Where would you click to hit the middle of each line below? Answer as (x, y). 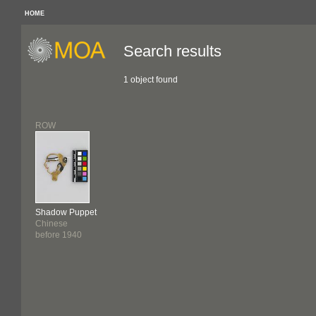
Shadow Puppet (66, 212)
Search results (172, 51)
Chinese (51, 224)
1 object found (151, 80)
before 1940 (59, 235)
